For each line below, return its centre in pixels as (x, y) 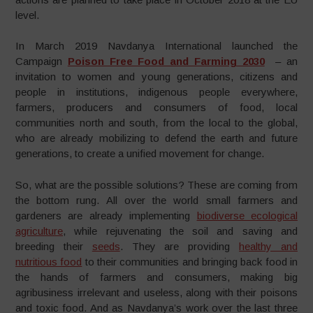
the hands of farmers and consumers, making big (156, 277)
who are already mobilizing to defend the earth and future (156, 138)
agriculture (39, 231)
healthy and (268, 246)
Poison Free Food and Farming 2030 (166, 61)
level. (28, 15)
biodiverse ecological (247, 215)
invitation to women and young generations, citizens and (156, 77)
